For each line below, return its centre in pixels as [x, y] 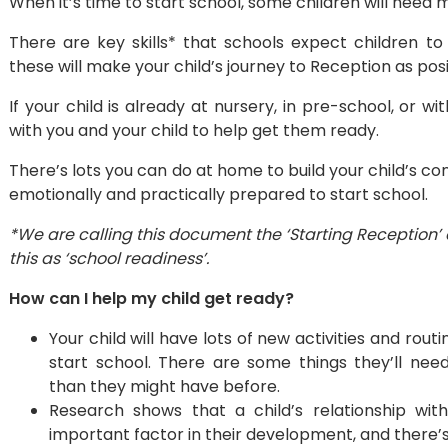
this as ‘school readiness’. [109, 258]
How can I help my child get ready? [151, 298]
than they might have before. [164, 386]
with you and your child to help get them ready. [194, 130]
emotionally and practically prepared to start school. [218, 194]
